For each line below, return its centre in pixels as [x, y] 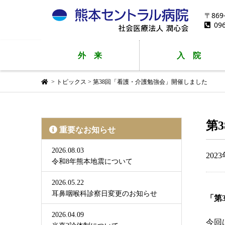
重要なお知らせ [87, 130]
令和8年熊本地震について [92, 161]
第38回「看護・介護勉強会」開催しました [150, 82]
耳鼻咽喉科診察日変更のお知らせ [104, 194]
